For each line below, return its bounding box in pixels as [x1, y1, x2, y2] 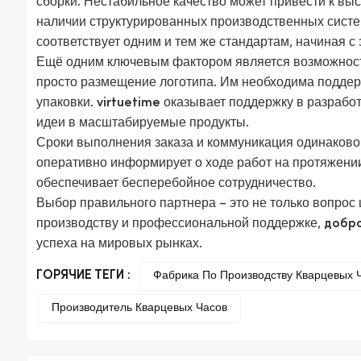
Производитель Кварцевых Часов [52, 302, 228, 315]
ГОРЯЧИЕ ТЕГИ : [36, 270, 131, 283]
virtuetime [97, 98, 161, 110]
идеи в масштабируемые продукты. [36, 117, 250, 131]
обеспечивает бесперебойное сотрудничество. [36, 177, 317, 191]
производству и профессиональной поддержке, [36, 218, 325, 231]
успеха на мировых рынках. [36, 238, 203, 251]
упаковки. [36, 97, 98, 110]
